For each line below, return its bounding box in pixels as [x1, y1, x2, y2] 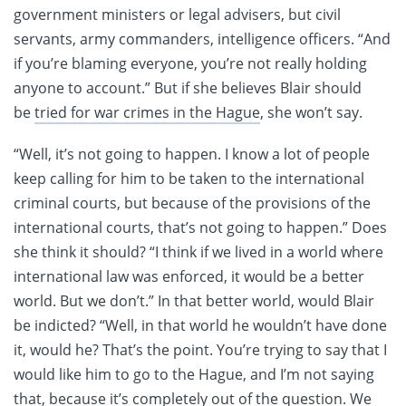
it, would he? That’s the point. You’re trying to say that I [14, 339, 387, 360]
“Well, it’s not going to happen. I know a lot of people [14, 143, 370, 164]
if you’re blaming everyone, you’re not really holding [14, 53, 367, 73]
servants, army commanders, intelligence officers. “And [14, 28, 391, 49]
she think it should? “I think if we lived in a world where [14, 241, 383, 262]
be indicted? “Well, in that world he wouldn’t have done [14, 314, 387, 335]
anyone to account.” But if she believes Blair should [14, 77, 362, 98]
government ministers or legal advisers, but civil [14, 4, 341, 24]
